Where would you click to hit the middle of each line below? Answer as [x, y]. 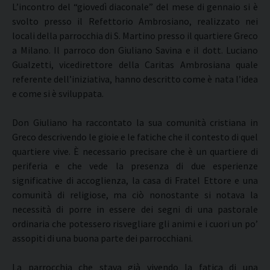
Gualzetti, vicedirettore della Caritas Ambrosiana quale [135, 64]
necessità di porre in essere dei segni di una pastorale [135, 209]
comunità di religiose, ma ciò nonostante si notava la [135, 195]
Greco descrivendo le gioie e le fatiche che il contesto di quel [135, 137]
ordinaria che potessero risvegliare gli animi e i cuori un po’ [135, 224]
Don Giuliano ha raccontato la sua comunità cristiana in [135, 122]
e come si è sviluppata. [58, 93]
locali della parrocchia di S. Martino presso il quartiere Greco [135, 36]
